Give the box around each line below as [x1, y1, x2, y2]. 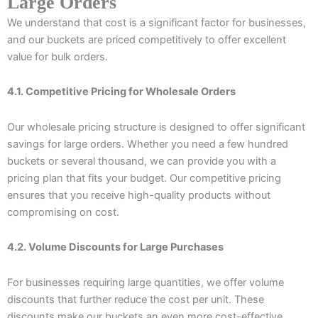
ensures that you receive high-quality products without [7, 188, 270, 202]
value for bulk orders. [7, 50, 108, 63]
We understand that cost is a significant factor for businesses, [7, 16, 306, 29]
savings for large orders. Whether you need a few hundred [7, 137, 288, 150]
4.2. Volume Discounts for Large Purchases [7, 241, 224, 254]
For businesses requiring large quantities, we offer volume [7, 275, 284, 289]
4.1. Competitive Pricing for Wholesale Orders [7, 85, 236, 99]
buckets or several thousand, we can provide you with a [7, 154, 276, 168]
